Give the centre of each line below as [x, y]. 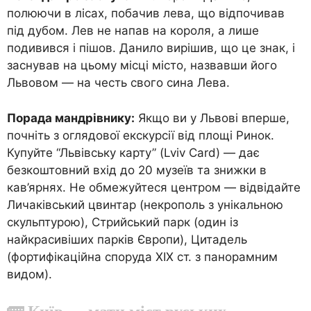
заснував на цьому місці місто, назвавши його [142, 65]
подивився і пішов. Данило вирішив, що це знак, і [151, 48]
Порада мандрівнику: [71, 118]
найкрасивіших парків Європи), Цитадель [127, 239]
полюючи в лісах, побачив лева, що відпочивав [146, 13]
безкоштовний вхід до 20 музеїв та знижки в [137, 170]
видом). [30, 274]
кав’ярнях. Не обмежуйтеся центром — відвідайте [154, 187]
